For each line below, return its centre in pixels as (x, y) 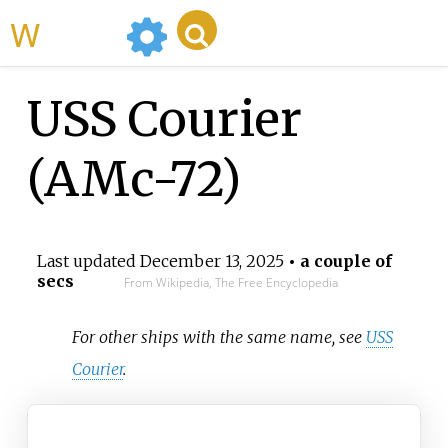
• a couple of (337, 261)
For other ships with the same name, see (219, 336)
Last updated (88, 261)
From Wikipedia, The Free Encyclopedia (230, 283)
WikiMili (79, 33)
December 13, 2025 (211, 261)
